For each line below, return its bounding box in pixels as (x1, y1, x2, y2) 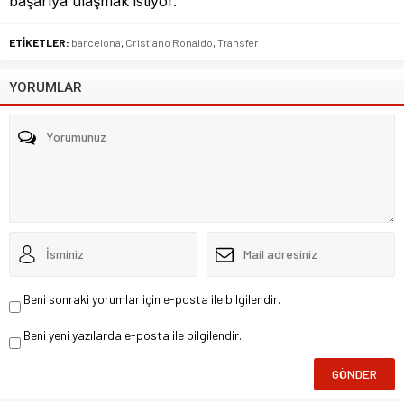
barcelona (71, 35, 121, 49)
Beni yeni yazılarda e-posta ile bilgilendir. (23, 326, 242, 343)
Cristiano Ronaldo (125, 35, 213, 49)
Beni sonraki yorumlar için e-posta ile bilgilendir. (23, 290, 280, 307)
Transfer (217, 35, 259, 49)
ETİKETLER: (9, 35, 69, 49)
